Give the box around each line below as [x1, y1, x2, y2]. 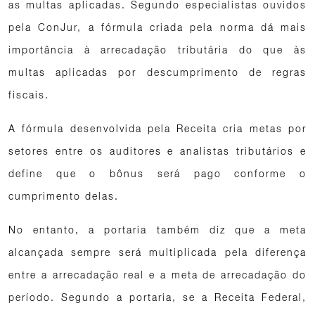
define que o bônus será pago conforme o [8, 167, 307, 179]
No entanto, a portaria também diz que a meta [8, 224, 307, 236]
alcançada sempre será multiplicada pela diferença [8, 246, 307, 258]
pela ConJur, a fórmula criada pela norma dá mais [8, 21, 307, 33]
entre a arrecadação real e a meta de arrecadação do [8, 269, 307, 281]
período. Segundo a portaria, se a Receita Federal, [8, 291, 307, 303]
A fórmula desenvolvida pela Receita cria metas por [8, 122, 307, 134]
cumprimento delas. [8, 190, 119, 202]
